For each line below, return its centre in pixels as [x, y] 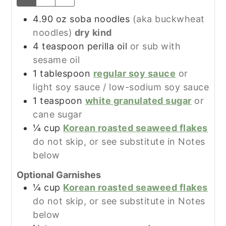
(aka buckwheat [168, 19]
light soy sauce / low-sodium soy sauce [121, 87]
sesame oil [56, 60]
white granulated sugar [138, 100]
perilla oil [107, 46]
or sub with [155, 46]
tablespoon [65, 73]
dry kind [92, 32]
